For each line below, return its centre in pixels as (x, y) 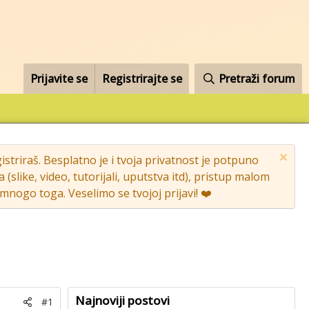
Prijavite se (59, 79)
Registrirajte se (142, 79)
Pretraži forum (257, 79)
